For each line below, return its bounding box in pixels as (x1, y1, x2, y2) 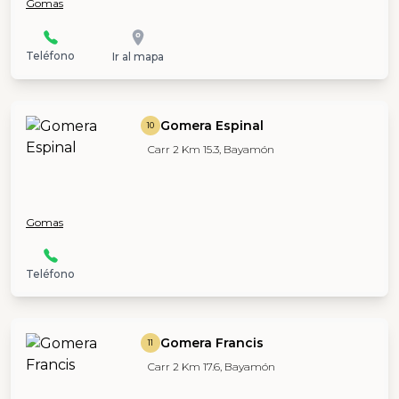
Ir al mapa (112, 49, 165, 63)
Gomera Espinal (159, 117, 264, 134)
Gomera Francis (159, 334, 264, 351)
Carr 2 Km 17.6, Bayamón (147, 359, 275, 373)
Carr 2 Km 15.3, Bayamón (147, 142, 274, 156)
